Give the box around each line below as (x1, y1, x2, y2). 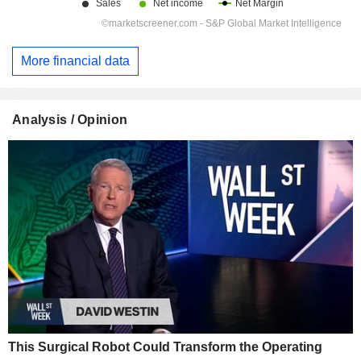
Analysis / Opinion (12, 112, 128, 127)
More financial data (21, 54, 130, 68)
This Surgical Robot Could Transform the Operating (8, 340, 322, 355)
